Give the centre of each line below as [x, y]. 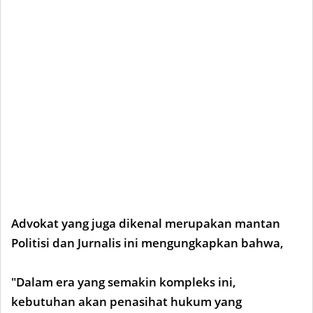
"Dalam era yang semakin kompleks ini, [124, 282]
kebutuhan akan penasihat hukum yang [126, 301]
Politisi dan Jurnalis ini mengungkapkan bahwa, [147, 243]
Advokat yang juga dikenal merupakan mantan [146, 223]
